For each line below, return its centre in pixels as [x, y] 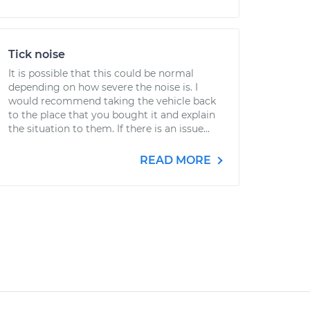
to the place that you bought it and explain [112, 115]
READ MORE [177, 160]
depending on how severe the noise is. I [103, 87]
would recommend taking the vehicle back [112, 101]
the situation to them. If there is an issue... [109, 129]
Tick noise [37, 54]
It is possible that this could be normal [101, 73]
